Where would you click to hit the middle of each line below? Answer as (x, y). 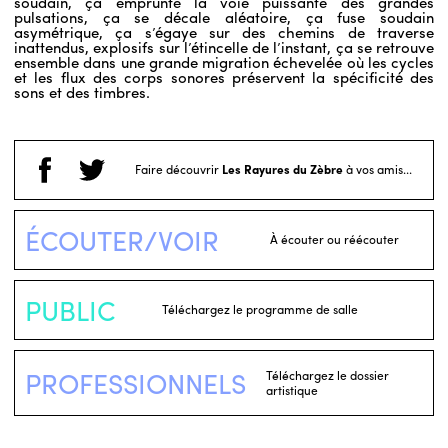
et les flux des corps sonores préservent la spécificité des (224, 77)
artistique (292, 390)
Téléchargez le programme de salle (260, 309)
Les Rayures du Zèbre (282, 169)
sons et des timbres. (82, 92)
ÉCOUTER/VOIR (122, 239)
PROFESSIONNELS (135, 382)
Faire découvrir (178, 169)
